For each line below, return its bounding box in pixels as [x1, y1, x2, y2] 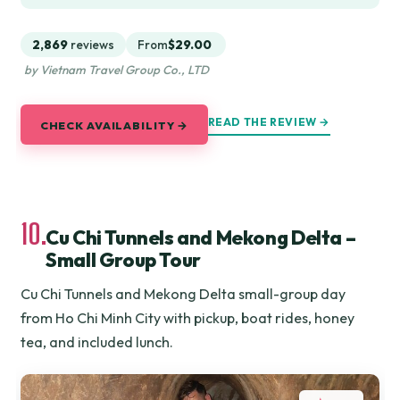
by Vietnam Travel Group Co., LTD [23, 62, 209, 78]
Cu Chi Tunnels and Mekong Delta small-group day [21, 284, 346, 303]
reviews [71, 37, 115, 53]
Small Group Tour [46, 246, 201, 272]
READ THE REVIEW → [207, 115, 330, 129]
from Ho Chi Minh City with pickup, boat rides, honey [21, 308, 355, 327]
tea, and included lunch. [21, 332, 174, 351]
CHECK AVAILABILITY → [39, 117, 189, 132]
